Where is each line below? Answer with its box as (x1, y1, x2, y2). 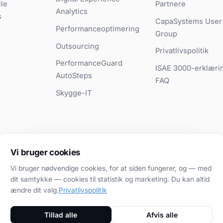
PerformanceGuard (55, 59, 122, 68)
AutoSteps (55, 71, 92, 81)
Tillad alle (44, 210, 78, 219)
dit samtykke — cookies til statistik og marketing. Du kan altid (10, 175, 210, 184)
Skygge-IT (55, 88, 92, 98)
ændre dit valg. (10, 186, 59, 195)
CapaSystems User (155, 16, 222, 26)
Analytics (55, 7, 88, 16)
